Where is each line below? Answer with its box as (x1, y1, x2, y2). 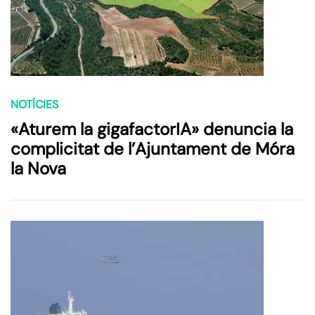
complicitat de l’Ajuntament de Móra (11, 138, 295, 160)
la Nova (11, 157, 66, 180)
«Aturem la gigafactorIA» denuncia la (11, 118, 293, 141)
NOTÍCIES (11, 97, 58, 112)
